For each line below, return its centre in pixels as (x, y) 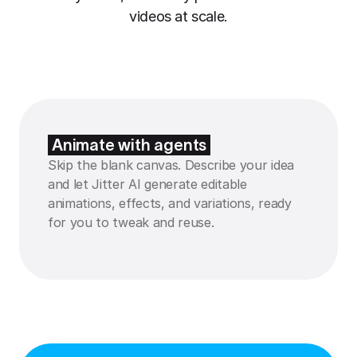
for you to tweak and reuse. (131, 222)
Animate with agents (129, 145)
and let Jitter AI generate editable (147, 184)
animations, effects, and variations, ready (170, 203)
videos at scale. (178, 16)
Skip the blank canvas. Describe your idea (171, 165)
